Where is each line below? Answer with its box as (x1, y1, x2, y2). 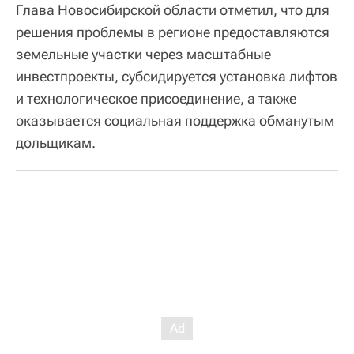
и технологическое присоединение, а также (16, 90, 296, 107)
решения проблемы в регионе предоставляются (16, 24, 330, 41)
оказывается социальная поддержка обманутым (16, 112, 334, 130)
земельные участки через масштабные (16, 46, 271, 63)
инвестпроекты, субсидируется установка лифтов (16, 68, 337, 85)
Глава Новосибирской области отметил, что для (16, 2, 330, 19)
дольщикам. (16, 134, 96, 152)
